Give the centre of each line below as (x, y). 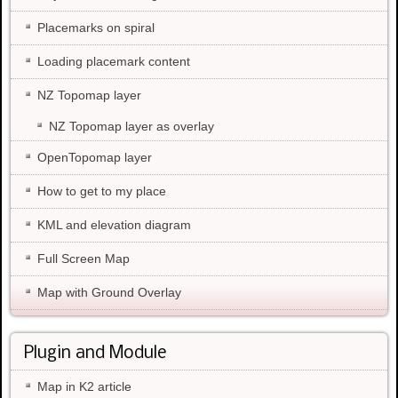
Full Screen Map (84, 258)
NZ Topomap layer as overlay (131, 126)
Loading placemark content (114, 61)
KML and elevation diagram (114, 224)
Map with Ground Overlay (109, 292)
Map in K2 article (84, 386)
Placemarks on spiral (96, 27)
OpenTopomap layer (95, 157)
